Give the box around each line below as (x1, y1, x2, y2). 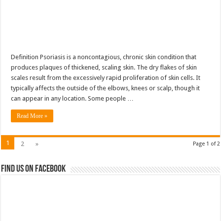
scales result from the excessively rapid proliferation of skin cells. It (11, 74, 201, 81)
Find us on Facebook (1, 164, 66, 174)
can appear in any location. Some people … (11, 94, 134, 102)
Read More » (17, 112, 48, 119)
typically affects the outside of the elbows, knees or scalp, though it (11, 84, 200, 92)
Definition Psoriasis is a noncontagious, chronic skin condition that (11, 53, 197, 61)
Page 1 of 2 (192, 140, 220, 147)
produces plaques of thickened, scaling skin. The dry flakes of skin (11, 63, 197, 71)
